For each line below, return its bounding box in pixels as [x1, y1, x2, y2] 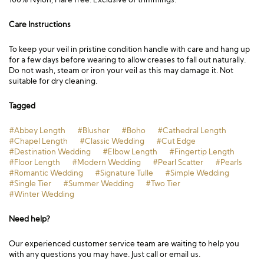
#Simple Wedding [165, 168, 229, 177]
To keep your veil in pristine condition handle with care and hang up [9, 44, 250, 54]
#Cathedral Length [157, 126, 226, 135]
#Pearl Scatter [153, 157, 203, 167]
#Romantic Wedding [9, 168, 83, 177]
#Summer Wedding [63, 179, 134, 188]
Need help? [9, 214, 50, 223]
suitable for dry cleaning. [9, 76, 97, 85]
